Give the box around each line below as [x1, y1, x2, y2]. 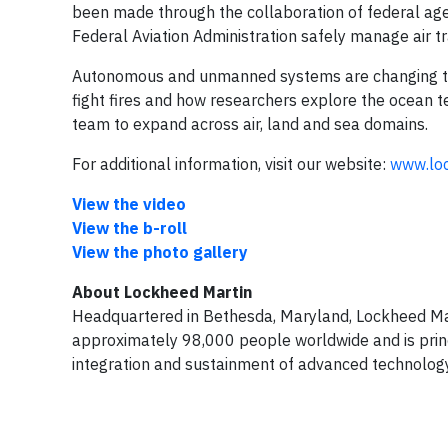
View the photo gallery [72, 242, 252, 263]
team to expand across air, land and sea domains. [72, 114, 428, 135]
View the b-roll [72, 218, 187, 239]
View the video [72, 194, 186, 215]
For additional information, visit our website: [72, 154, 390, 175]
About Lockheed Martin [72, 282, 252, 303]
